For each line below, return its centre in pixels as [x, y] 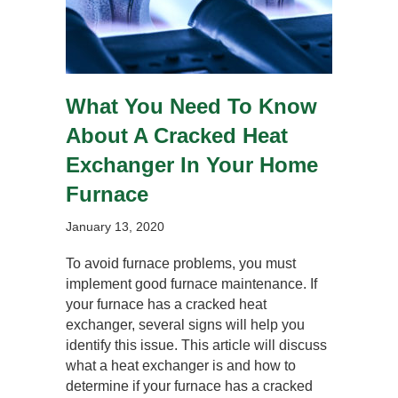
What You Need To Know [191, 106]
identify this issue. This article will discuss [196, 345]
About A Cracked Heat [177, 135]
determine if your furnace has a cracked [189, 386]
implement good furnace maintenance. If [191, 283]
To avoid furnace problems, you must [181, 263]
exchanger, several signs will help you [185, 324]
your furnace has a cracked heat [166, 304]
